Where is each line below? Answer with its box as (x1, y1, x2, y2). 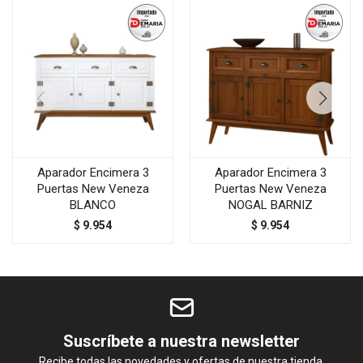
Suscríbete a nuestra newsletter (63, 331, 300, 352)
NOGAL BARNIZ (228, 198, 313, 213)
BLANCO (70, 198, 116, 213)
